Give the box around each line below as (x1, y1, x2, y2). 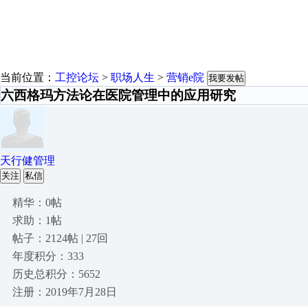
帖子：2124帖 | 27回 (12, 232, 108, 244)
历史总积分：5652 (12, 268, 100, 280)
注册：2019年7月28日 (12, 286, 117, 298)
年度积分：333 (12, 250, 84, 262)
